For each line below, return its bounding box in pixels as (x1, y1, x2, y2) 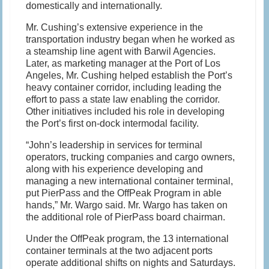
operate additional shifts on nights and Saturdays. (26, 257, 236, 268)
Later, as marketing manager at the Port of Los (26, 58, 221, 68)
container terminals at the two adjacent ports (26, 245, 213, 256)
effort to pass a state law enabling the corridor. (26, 94, 220, 104)
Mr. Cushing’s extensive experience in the (26, 22, 204, 32)
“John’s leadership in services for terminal (26, 139, 203, 150)
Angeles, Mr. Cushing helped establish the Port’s (26, 70, 233, 80)
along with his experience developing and (26, 163, 204, 174)
